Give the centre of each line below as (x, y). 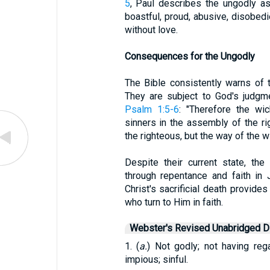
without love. (151, 30)
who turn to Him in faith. (174, 202)
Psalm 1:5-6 (152, 109)
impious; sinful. (156, 259)
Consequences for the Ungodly (190, 56)
